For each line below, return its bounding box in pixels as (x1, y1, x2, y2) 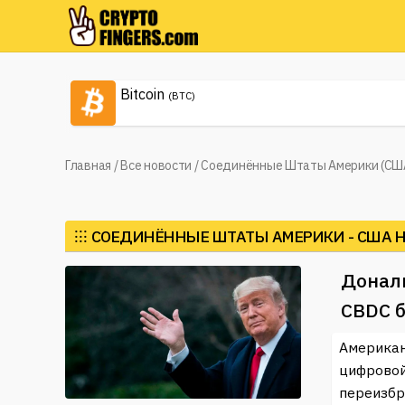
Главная (65, 157, 112, 174)
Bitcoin (120, 85, 165, 103)
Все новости (120, 157, 193, 174)
